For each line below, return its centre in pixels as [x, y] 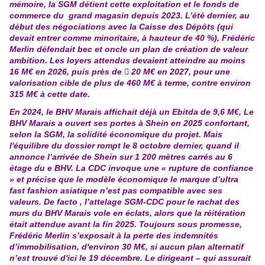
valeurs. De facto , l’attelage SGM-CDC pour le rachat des [125, 202]
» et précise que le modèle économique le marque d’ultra [124, 180]
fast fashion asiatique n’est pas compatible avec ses [116, 191]
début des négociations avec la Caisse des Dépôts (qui [121, 27]
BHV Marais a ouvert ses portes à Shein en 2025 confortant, [130, 123]
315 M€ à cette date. [50, 94]
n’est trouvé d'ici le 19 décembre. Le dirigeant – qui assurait [130, 258]
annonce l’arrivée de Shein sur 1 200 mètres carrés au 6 [121, 157]
